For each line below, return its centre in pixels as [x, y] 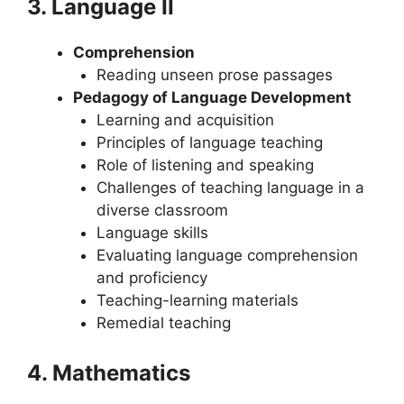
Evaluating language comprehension [227, 255]
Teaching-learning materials [197, 300]
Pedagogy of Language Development [212, 97]
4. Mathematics [109, 373]
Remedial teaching [163, 322]
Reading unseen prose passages [214, 74]
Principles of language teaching [209, 142]
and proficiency [151, 277]
